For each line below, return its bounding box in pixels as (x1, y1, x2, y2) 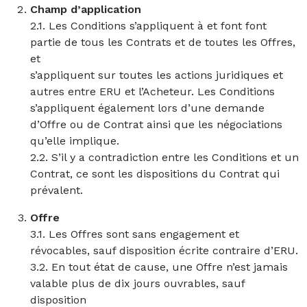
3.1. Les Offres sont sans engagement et (30, 228, 239, 241)
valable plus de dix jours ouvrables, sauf (30, 277, 245, 290)
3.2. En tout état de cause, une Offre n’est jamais (30, 260, 288, 273)
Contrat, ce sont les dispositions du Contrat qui (30, 167, 280, 180)
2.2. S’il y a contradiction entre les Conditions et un (30, 151, 299, 164)
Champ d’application (30, 3, 141, 16)
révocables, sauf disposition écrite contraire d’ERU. (30, 244, 298, 257)
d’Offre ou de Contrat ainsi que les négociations (30, 118, 282, 131)
